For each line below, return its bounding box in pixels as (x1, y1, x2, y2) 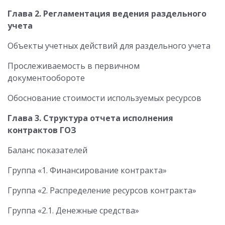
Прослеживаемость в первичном (8, 60, 140, 71)
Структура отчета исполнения (43, 113, 173, 124)
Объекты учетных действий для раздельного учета (8, 40, 210, 51)
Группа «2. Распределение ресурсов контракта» (8, 185, 196, 196)
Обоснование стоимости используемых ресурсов (8, 92, 201, 103)
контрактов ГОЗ (8, 125, 76, 136)
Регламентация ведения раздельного (43, 8, 206, 19)
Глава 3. (8, 113, 41, 124)
